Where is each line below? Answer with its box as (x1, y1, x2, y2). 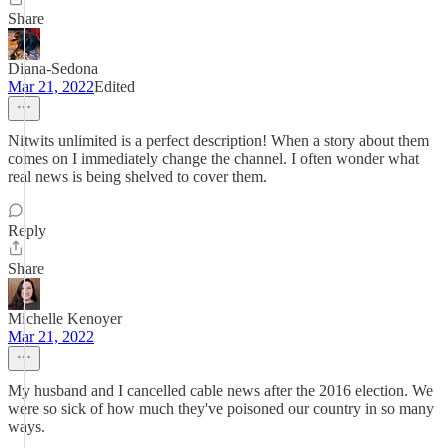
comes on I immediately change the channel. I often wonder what (8, 150, 419, 167)
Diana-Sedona (8, 60, 98, 77)
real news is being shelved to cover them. (8, 168, 267, 185)
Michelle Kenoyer (8, 310, 122, 327)
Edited (94, 78, 135, 95)
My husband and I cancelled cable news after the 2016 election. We (8, 382, 433, 399)
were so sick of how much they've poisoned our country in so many (8, 400, 434, 417)
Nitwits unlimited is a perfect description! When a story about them (8, 132, 429, 149)
